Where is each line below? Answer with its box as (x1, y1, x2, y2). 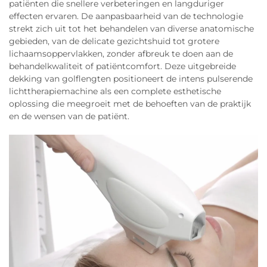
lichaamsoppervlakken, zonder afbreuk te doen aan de (9, 48, 233, 59)
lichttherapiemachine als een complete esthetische (9, 86, 221, 97)
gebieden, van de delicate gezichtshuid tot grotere (9, 36, 219, 46)
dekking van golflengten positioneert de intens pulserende (9, 73, 253, 84)
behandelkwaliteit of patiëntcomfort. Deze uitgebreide (9, 61, 236, 72)
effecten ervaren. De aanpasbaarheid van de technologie (9, 11, 243, 21)
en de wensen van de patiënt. (9, 111, 129, 122)
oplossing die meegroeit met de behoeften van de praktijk (9, 98, 251, 109)
